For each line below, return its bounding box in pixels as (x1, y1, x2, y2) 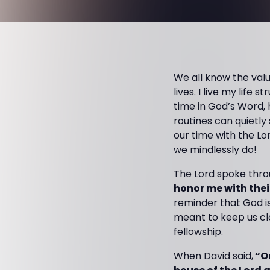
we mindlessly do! (174, 143, 257, 157)
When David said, (174, 249, 253, 263)
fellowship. (174, 225, 223, 239)
